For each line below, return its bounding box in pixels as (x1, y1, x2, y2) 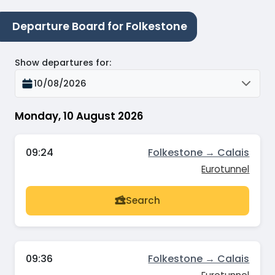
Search (126, 194, 160, 207)
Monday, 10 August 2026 (15, 109, 143, 124)
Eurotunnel (201, 162, 250, 176)
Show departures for (15, 56, 109, 69)
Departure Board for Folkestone (12, 18, 187, 34)
